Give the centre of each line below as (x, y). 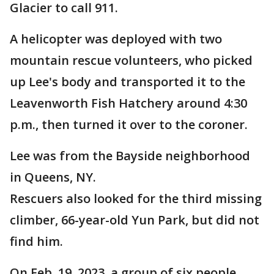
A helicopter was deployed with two (116, 39)
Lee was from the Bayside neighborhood (130, 156)
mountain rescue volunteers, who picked (131, 60)
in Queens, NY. (53, 177)
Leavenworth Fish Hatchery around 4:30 (128, 103)
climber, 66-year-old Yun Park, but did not (135, 220)
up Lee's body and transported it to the (128, 82)
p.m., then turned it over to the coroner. (129, 124)
